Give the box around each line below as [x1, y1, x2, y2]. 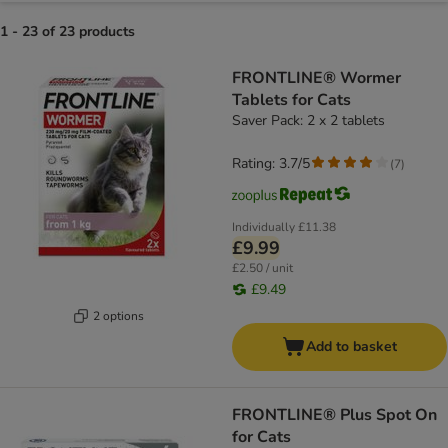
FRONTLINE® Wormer [232, 67, 401, 90]
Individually [232, 219, 295, 236]
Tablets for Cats [232, 89, 351, 112]
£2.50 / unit [232, 260, 293, 277]
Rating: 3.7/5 [232, 154, 310, 174]
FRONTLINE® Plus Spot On [232, 404, 437, 427]
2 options [93, 307, 144, 324]
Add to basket [306, 337, 397, 357]
